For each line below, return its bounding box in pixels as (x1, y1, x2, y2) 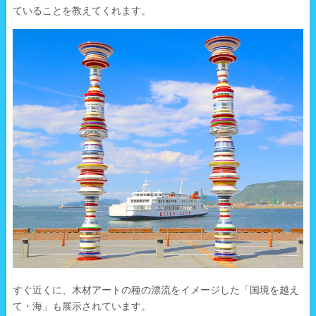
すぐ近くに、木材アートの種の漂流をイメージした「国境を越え (12, 284, 299, 296)
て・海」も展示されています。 (12, 300, 151, 312)
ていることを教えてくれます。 (12, 5, 151, 16)
